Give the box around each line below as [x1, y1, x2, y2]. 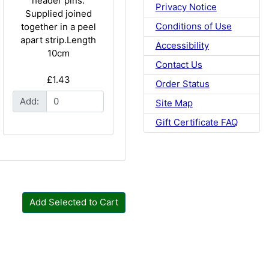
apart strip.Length [20, 34, 97, 46]
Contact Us [155, 59, 202, 71]
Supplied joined [25, 7, 92, 19]
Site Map [155, 97, 193, 109]
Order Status [155, 78, 210, 90]
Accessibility [155, 40, 209, 52]
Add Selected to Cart [29, 196, 118, 208]
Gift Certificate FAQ [155, 116, 238, 128]
